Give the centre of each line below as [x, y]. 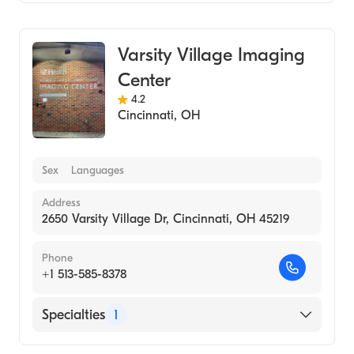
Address [61, 203]
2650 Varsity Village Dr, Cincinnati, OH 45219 [166, 219]
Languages [98, 170]
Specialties [73, 314]
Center [144, 80]
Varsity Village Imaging [211, 55]
